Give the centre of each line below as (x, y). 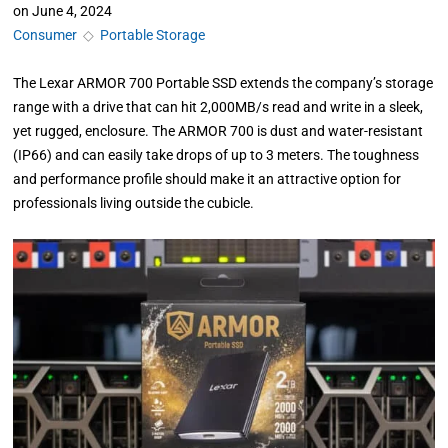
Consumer (45, 35)
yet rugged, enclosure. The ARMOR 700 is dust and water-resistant (218, 131)
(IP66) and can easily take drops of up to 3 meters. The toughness (216, 155)
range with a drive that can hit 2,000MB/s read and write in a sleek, (218, 107)
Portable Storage (153, 35)
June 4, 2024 (72, 11)
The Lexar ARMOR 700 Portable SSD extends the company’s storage (223, 83)
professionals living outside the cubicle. (134, 203)
